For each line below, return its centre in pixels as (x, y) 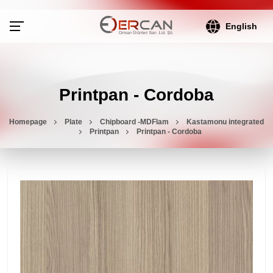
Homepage (28, 122)
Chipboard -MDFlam (134, 122)
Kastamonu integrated (225, 122)
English (242, 26)
